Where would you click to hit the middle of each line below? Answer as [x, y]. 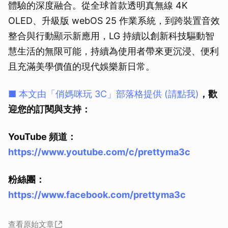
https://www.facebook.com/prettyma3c [97, 194]
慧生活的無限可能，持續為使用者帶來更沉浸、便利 [113, 51]
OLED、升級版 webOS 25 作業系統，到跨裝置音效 [114, 20]
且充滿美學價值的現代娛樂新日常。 [81, 66]
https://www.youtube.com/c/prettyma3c [99, 152]
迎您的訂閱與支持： [49, 109]
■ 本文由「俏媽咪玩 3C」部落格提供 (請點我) [104, 94]
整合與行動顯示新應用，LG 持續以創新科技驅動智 [111, 36]
